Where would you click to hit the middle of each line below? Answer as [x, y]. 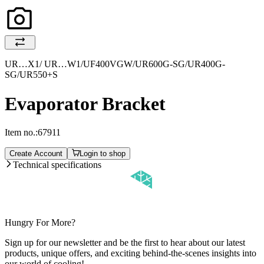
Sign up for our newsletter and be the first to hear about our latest [125, 243]
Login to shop [103, 154]
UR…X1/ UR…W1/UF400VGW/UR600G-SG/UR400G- [115, 64]
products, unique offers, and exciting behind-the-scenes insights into [131, 253]
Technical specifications [57, 165]
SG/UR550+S [31, 75]
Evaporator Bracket [85, 103]
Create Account [36, 154]
